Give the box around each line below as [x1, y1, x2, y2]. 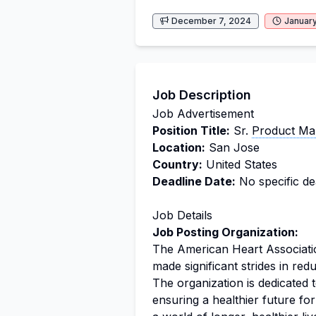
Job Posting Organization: [152, 225, 298, 239]
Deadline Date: [152, 174, 236, 188]
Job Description [152, 87, 251, 102]
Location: [152, 140, 205, 154]
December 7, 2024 [171, 16, 251, 26]
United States [202, 157, 277, 171]
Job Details [152, 208, 212, 222]
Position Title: [152, 123, 230, 138]
